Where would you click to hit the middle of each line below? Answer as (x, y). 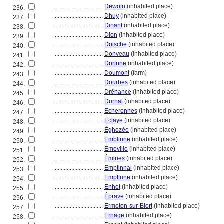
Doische (116, 44)
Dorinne (115, 63)
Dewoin (115, 6)
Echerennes (121, 111)
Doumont (117, 73)
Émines (115, 158)
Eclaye (114, 120)
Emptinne (117, 177)
